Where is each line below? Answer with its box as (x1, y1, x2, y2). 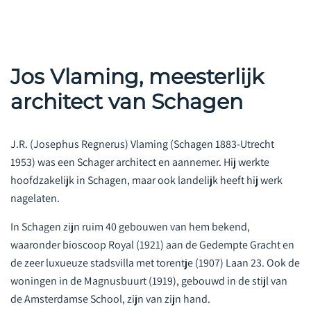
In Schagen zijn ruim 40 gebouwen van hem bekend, (10, 209, 250, 224)
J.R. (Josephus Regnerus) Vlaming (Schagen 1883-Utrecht (10, 126, 274, 142)
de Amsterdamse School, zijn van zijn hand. (10, 281, 210, 296)
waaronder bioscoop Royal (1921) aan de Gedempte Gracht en (10, 227, 294, 242)
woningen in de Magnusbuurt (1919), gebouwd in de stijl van (10, 263, 287, 278)
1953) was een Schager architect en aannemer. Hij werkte (10, 144, 269, 160)
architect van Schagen (10, 78, 243, 105)
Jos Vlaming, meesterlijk (10, 53, 264, 80)
